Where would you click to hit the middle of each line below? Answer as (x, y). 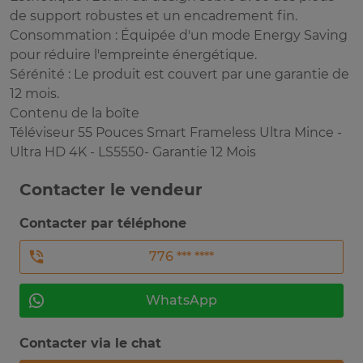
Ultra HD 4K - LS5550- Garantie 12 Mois (133, 152)
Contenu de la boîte (75, 113)
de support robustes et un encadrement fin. (154, 16)
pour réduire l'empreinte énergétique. (133, 55)
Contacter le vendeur (111, 190)
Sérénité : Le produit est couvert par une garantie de (179, 75)
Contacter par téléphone (103, 224)
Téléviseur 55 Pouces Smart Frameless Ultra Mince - (176, 133)
